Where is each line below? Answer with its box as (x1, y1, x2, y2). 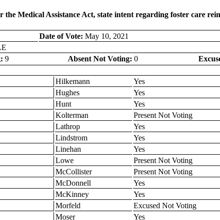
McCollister (55, 167, 92, 176)
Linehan (55, 144, 81, 153)
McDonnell (55, 178, 91, 187)
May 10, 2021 (83, 31, 129, 40)
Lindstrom (55, 133, 87, 142)
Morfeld (55, 201, 81, 210)
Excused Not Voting (134, 201, 196, 210)
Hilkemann (55, 77, 90, 85)
